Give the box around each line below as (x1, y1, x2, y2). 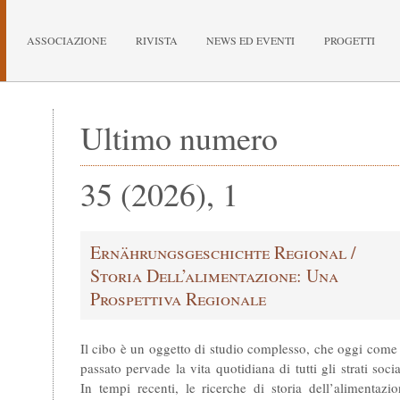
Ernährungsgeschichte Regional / (89, 239, 356, 264)
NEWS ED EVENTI (206, 33, 296, 47)
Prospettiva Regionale (89, 286, 266, 311)
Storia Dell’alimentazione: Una (89, 262, 338, 287)
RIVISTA (135, 33, 178, 47)
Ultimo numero (80, 115, 278, 159)
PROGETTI (324, 33, 376, 47)
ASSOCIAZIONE (26, 33, 106, 47)
